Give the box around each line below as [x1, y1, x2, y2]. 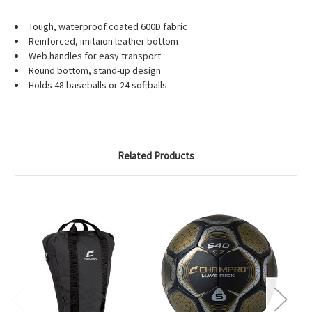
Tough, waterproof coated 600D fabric [29, 20, 187, 33]
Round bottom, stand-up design [29, 64, 161, 77]
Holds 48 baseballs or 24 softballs [29, 79, 167, 92]
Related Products [118, 149, 194, 163]
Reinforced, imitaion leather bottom [29, 35, 178, 48]
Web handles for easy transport [29, 49, 161, 63]
